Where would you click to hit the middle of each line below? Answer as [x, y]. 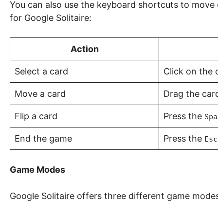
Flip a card [36, 116]
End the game [43, 138]
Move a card [40, 94]
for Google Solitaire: [51, 18]
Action [84, 49]
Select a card [41, 71]
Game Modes [37, 170]
